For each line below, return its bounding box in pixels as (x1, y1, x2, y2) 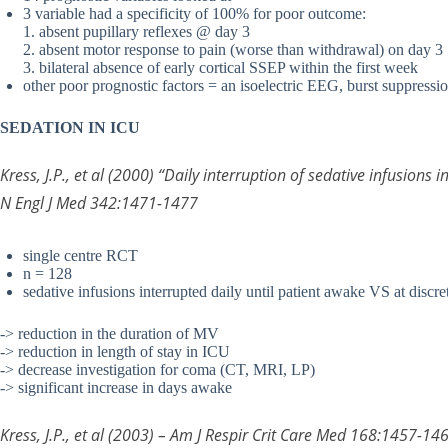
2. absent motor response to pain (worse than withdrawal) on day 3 (23, 41, 443, 59)
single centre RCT (23, 247, 138, 265)
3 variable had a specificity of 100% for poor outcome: (23, 5, 366, 23)
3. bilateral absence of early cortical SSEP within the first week (23, 59, 418, 77)
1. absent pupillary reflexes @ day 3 (23, 23, 250, 41)
